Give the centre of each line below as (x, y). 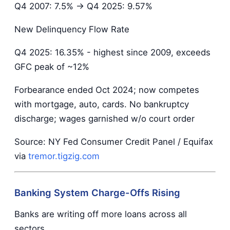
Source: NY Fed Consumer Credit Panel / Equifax (114, 141)
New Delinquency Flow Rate (72, 30)
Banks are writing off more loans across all (101, 214)
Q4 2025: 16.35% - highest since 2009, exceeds (112, 52)
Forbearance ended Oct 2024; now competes (107, 90)
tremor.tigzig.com (64, 156)
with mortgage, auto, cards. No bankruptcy (102, 104)
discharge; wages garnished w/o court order (104, 118)
